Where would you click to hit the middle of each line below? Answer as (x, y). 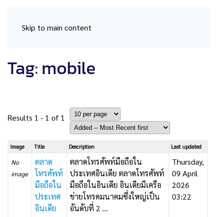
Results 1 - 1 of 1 (36, 117)
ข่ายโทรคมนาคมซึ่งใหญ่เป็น (115, 196)
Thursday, (188, 162)
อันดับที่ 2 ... (89, 208)
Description (82, 147)
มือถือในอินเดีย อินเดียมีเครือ (116, 185)
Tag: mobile (51, 68)
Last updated (186, 147)
